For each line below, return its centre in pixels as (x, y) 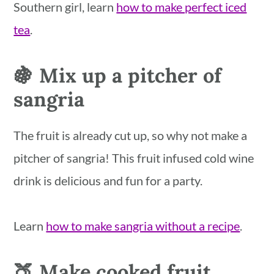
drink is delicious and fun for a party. (108, 181)
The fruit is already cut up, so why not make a (131, 135)
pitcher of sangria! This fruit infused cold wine (134, 158)
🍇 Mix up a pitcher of (118, 76)
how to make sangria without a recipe (143, 226)
